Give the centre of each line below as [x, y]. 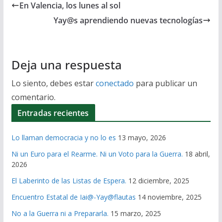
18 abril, [197, 154]
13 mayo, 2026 [142, 137]
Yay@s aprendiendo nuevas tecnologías [128, 20]
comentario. [33, 97]
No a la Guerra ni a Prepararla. [60, 213]
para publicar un [165, 83]
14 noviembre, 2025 [169, 197]
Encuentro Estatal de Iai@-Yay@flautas [73, 197]
